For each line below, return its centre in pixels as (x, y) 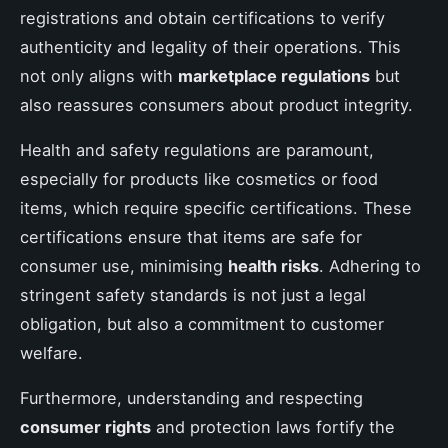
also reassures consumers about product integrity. (216, 104)
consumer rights (85, 426)
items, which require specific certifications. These (216, 207)
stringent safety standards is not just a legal (193, 294)
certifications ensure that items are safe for (191, 236)
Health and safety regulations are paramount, (197, 149)
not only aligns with (99, 75)
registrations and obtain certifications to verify (202, 17)
